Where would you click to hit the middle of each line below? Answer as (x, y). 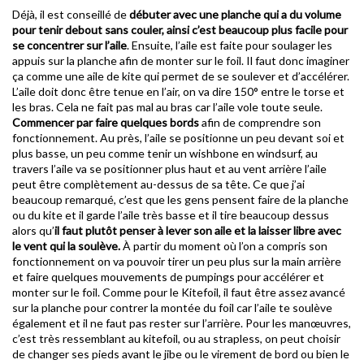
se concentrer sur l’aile (69, 45)
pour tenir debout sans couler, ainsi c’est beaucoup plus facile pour (180, 30)
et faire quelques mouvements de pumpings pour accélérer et (168, 277)
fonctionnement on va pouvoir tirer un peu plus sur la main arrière (177, 262)
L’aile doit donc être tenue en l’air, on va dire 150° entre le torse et (178, 92)
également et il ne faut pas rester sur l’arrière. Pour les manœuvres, (182, 323)
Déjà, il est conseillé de (71, 15)
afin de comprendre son (260, 123)
